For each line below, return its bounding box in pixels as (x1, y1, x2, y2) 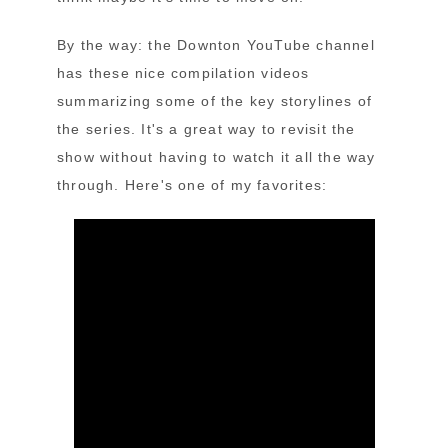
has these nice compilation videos (57, 64, 310, 81)
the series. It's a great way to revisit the (57, 120, 356, 137)
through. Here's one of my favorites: (57, 176, 328, 193)
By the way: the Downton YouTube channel (57, 36, 375, 53)
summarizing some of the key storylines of (57, 92, 373, 109)
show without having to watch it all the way (57, 148, 376, 165)
